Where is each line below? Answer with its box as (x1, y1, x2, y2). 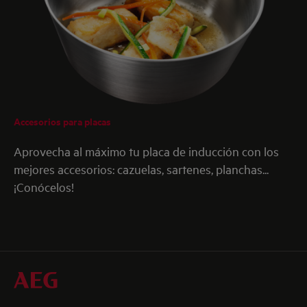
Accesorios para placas (14, 114, 111, 128)
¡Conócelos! (14, 179, 74, 195)
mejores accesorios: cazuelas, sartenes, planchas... (14, 161, 269, 177)
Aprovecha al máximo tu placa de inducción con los (14, 143, 279, 159)
